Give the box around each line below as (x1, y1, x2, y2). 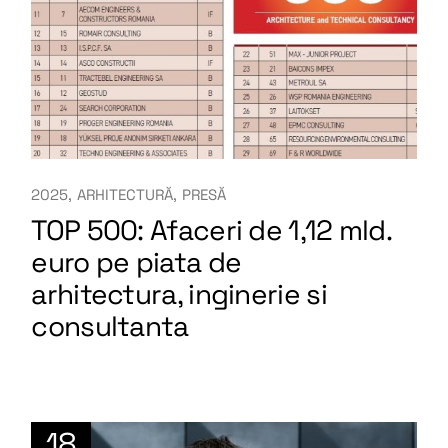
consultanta (31, 307, 189, 344)
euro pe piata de (31, 243, 242, 280)
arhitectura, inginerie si (31, 275, 327, 312)
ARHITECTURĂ (77, 184, 174, 204)
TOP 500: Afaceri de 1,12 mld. (31, 211, 393, 248)
